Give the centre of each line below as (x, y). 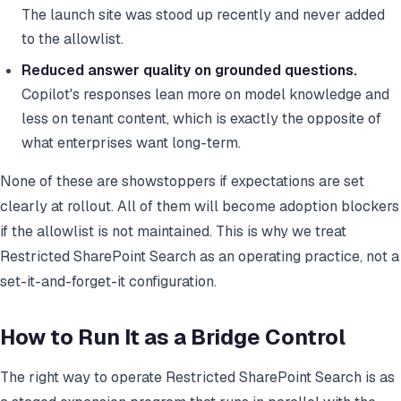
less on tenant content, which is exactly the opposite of (201, 119)
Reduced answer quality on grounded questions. (189, 71)
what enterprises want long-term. (131, 143)
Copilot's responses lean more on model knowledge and (205, 95)
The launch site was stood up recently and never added (203, 15)
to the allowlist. (73, 39)
